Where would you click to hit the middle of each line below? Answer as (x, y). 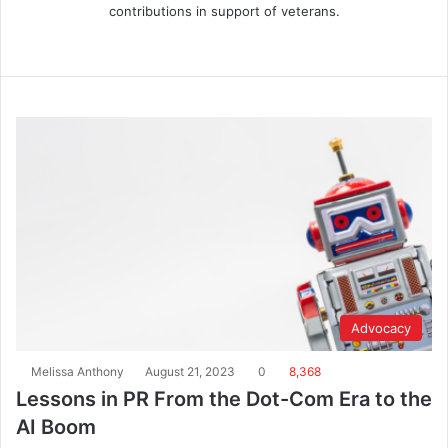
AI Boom (56, 427)
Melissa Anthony (77, 372)
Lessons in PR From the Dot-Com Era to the (224, 399)
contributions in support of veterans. (224, 10)
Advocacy (381, 328)
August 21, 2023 (190, 372)
